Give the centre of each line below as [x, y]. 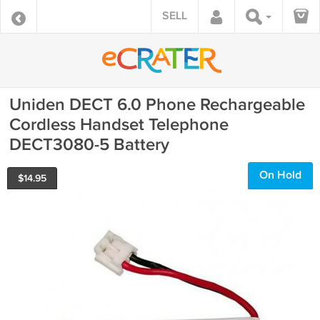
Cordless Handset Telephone [119, 125]
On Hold [280, 175]
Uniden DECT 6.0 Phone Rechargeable [157, 105]
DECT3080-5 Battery [89, 145]
